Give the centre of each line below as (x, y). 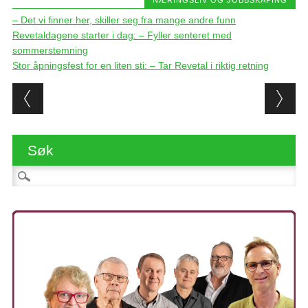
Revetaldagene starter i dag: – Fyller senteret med (122, 35)
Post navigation (101, 93)
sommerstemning (50, 50)
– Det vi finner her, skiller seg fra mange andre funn (124, 20)
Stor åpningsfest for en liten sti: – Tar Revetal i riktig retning (140, 65)
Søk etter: (33, 173)
